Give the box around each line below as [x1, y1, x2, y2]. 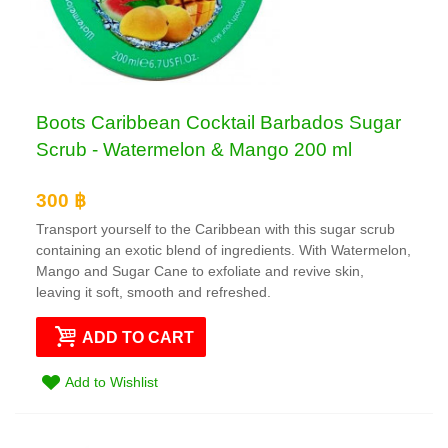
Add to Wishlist [65, 373, 159, 390]
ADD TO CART [82, 327, 195, 346]
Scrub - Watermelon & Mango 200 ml [36, 139, 352, 161]
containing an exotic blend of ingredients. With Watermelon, [36, 241, 411, 258]
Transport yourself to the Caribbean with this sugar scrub [36, 220, 395, 237]
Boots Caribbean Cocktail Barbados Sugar [36, 112, 401, 134]
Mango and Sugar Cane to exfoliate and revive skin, [36, 262, 364, 279]
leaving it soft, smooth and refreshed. [36, 283, 271, 300]
